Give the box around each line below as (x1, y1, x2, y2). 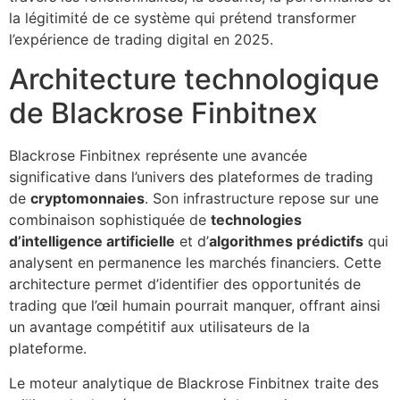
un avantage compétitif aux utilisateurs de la (9, 318, 310, 337)
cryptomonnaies (30, 189, 145, 208)
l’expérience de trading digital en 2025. (9, 30, 273, 48)
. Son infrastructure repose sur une (145, 189, 379, 208)
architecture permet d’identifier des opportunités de (9, 275, 361, 294)
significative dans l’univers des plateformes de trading (9, 168, 373, 187)
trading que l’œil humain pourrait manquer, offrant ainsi (9, 296, 380, 315)
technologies (211, 211, 302, 229)
